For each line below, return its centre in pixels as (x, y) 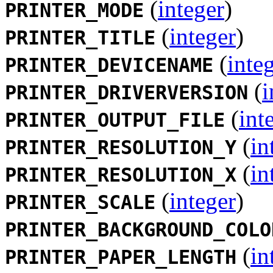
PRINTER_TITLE (80, 37)
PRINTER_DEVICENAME (109, 65)
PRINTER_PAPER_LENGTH (121, 257)
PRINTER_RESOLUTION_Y (121, 147)
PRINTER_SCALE (80, 202)
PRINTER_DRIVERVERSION (126, 92)
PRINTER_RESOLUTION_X (121, 175)
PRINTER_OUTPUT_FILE (115, 120)
